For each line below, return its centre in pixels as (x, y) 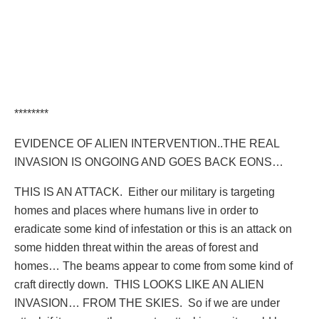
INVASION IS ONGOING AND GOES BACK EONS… (149, 162)
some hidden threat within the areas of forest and (136, 247)
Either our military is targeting (202, 192)
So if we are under (234, 303)
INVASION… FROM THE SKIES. (98, 303)
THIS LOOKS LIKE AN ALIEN (189, 284)
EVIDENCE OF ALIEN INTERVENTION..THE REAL (147, 143)
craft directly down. (61, 284)
